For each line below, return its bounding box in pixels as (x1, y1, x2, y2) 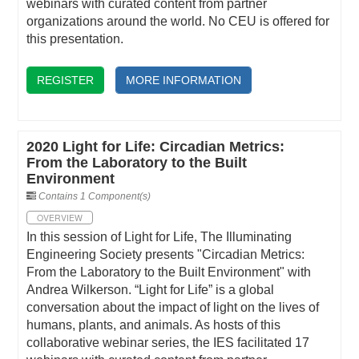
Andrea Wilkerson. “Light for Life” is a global (26, 283, 275, 297)
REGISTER (37, 73, 95, 87)
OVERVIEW (37, 211, 83, 224)
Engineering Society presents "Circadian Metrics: (26, 248, 305, 262)
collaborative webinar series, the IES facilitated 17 (26, 336, 310, 350)
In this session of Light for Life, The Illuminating (26, 230, 292, 244)
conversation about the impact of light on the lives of (26, 301, 320, 315)
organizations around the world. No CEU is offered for (26, 14, 330, 29)
